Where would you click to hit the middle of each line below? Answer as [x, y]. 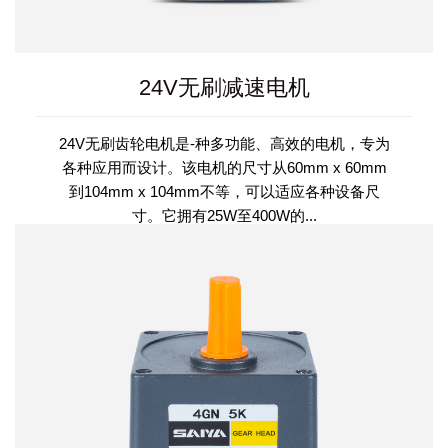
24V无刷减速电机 [224, 87]
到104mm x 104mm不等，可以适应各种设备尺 [224, 192]
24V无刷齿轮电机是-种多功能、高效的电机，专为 [224, 144]
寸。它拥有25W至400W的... [224, 216]
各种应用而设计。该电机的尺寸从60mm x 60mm [224, 168]
